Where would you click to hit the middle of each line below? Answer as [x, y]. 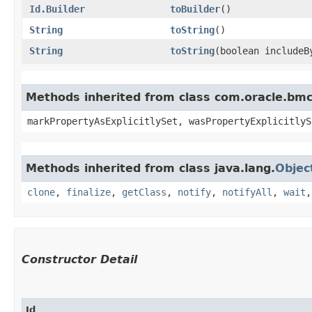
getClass [144, 192]
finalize [88, 192]
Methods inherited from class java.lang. [150, 168]
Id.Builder [57, 9]
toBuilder [195, 9]
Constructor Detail [79, 259]
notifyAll [247, 192]
